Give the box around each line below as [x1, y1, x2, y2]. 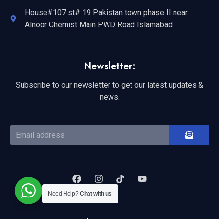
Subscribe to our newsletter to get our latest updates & [16, 80, 203, 90]
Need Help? [48, 190, 80, 197]
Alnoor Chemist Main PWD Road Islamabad [24, 20, 173, 30]
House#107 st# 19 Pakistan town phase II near [24, 8, 188, 18]
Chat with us [80, 190, 112, 197]
